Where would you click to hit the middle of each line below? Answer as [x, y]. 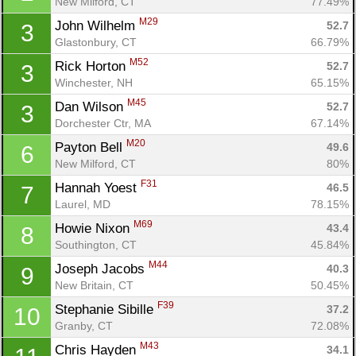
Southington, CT [96, 244]
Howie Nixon [94, 228]
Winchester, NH [94, 82]
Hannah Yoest [98, 188]
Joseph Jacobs [102, 269]
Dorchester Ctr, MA [103, 123]
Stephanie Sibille [106, 309]
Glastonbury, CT [96, 42]
